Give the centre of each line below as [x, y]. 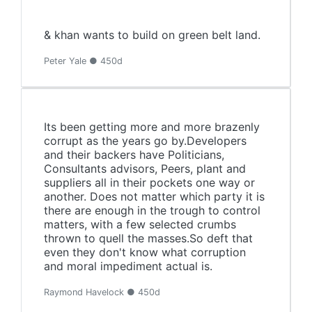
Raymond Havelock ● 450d [102, 292]
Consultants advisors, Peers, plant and [145, 169]
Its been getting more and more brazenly [152, 127]
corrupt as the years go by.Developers [145, 141]
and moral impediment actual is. [128, 266]
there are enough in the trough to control [152, 210]
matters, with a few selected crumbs [140, 224]
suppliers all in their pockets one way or [149, 182]
